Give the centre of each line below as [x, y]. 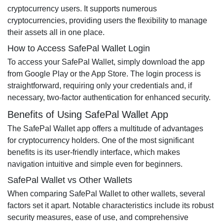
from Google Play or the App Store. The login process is [104, 74]
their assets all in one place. [56, 32]
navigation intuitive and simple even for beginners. [95, 164]
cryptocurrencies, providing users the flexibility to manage [107, 20]
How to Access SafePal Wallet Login [79, 48]
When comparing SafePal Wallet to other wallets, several [106, 194]
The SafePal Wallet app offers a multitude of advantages [105, 129]
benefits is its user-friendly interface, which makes [94, 152]
